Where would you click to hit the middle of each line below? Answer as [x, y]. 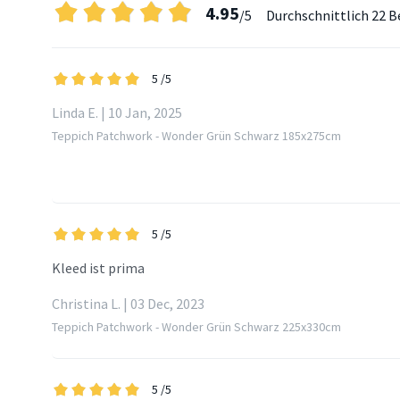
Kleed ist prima [98, 268]
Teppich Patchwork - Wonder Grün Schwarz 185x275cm [196, 136]
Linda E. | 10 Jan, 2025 [117, 113]
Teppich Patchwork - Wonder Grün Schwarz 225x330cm [196, 327]
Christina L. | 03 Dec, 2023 [128, 304]
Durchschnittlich [319, 16]
